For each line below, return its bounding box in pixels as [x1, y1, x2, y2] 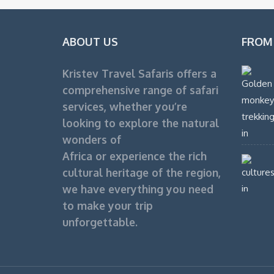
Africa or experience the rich [62, 149, 207, 163]
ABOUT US [62, 35, 118, 49]
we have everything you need [62, 182, 213, 196]
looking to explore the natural [62, 116, 219, 130]
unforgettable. [62, 215, 138, 229]
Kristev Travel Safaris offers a [62, 67, 217, 81]
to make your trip [62, 199, 153, 213]
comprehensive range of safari [62, 83, 218, 97]
